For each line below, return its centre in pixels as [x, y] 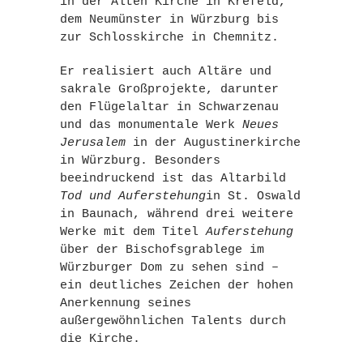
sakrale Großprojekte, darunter [169, 90]
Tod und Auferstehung [133, 196]
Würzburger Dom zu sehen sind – [169, 268]
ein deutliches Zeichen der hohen [177, 286]
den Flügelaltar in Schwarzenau [169, 107]
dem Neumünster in [126, 20]
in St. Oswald [253, 196]
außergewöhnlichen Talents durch [173, 321]
